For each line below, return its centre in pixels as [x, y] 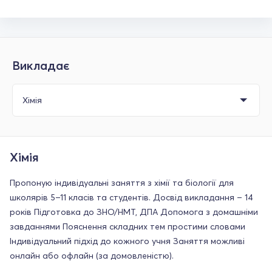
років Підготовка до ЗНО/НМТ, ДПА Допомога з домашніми [134, 212]
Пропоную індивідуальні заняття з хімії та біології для [122, 182]
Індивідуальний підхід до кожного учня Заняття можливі [127, 241]
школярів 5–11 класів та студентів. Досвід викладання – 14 [131, 197]
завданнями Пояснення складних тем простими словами [127, 226]
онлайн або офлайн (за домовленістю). [92, 255]
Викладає [41, 65]
